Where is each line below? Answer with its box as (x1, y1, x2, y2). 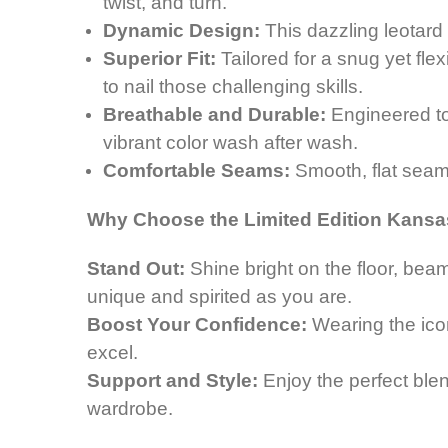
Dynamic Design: (103, 20, 261, 42)
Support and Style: (87, 370, 258, 392)
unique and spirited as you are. (87, 286, 352, 308)
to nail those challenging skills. (103, 76, 364, 98)
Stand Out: (87, 258, 185, 280)
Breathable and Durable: (103, 104, 327, 126)
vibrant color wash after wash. (103, 132, 359, 154)
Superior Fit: (103, 48, 222, 70)
